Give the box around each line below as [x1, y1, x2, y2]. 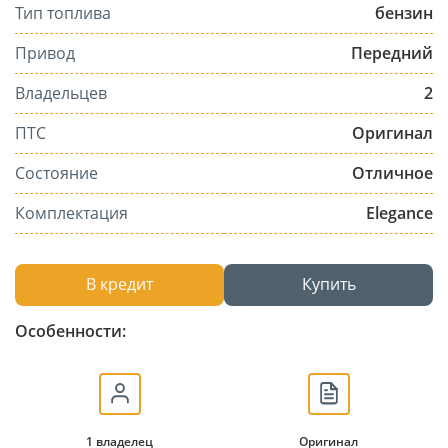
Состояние [15, 161, 98, 184]
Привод [15, 41, 75, 64]
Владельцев [15, 81, 107, 104]
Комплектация [15, 201, 128, 224]
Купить [301, 273, 356, 296]
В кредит [86, 273, 153, 296]
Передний [351, 41, 433, 64]
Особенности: [15, 319, 126, 342]
